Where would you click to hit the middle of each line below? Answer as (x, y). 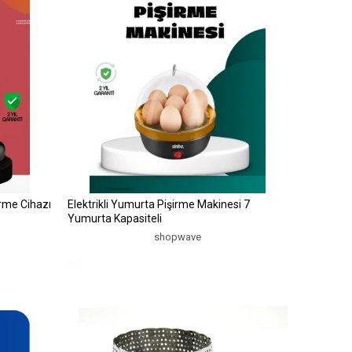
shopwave (177, 236)
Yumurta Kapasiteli (114, 218)
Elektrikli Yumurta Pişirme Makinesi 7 (158, 204)
